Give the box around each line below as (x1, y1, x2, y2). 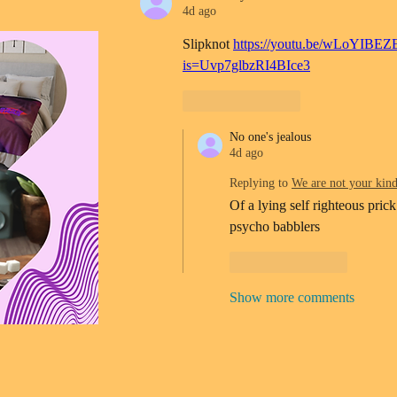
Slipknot (183, 36, 233, 51)
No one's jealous (230, 130, 311, 144)
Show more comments (229, 290, 354, 305)
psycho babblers (230, 219, 323, 234)
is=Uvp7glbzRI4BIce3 (183, 58, 310, 73)
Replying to (230, 176, 288, 190)
